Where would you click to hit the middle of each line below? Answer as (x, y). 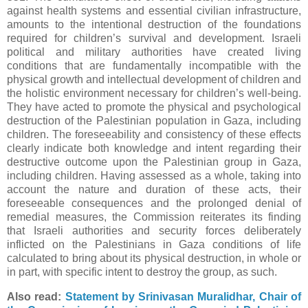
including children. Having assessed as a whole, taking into (154, 176)
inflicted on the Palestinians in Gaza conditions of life (154, 245)
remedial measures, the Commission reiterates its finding (154, 217)
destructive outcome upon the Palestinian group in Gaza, (154, 162)
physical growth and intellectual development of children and (154, 80)
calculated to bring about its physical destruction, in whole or (154, 258)
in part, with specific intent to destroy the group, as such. (142, 272)
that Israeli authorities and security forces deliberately (154, 231)
